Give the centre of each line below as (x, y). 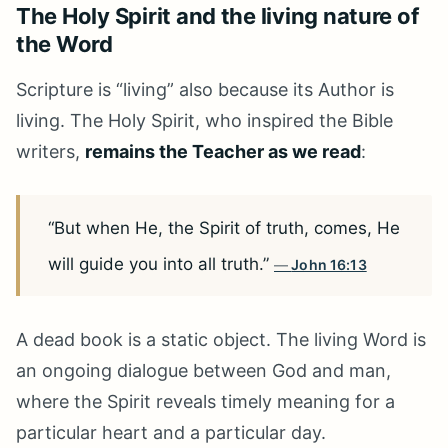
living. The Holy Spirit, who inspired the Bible (204, 120)
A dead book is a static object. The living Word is (221, 339)
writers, (50, 151)
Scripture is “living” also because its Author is (205, 89)
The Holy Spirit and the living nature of (217, 16)
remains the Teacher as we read (223, 151)
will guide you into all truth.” (161, 264)
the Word (64, 44)
